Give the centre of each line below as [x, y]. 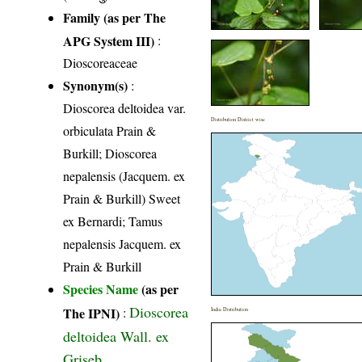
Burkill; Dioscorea [110, 154]
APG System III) [109, 40]
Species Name [103, 289]
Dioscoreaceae [101, 63]
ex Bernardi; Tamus [113, 221]
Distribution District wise [238, 120]
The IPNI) [92, 313]
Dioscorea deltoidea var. [125, 108]
